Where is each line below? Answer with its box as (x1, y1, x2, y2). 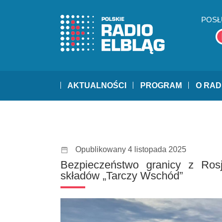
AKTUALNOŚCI (67, 81, 126, 90)
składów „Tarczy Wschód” (60, 169, 183, 182)
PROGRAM (140, 81, 182, 90)
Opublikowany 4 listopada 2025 (75, 145, 186, 154)
